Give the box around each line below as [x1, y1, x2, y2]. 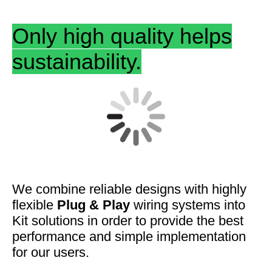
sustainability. [12, 49, 141, 74]
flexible [12, 197, 57, 212]
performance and [12, 229, 115, 244]
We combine [12, 182, 89, 197]
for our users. [12, 245, 89, 260]
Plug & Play [57, 197, 130, 212]
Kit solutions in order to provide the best [12, 213, 243, 228]
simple [115, 229, 157, 244]
